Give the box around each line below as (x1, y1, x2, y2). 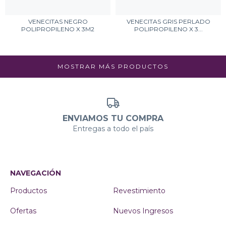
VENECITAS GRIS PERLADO (126, 18, 210, 25)
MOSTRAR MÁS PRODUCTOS (58, 63, 168, 70)
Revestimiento (113, 186, 165, 195)
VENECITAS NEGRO (28, 18, 88, 25)
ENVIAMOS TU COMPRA (63, 113, 163, 123)
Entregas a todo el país (73, 124, 153, 133)
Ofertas (10, 206, 36, 215)
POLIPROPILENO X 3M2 (21, 25, 94, 33)
